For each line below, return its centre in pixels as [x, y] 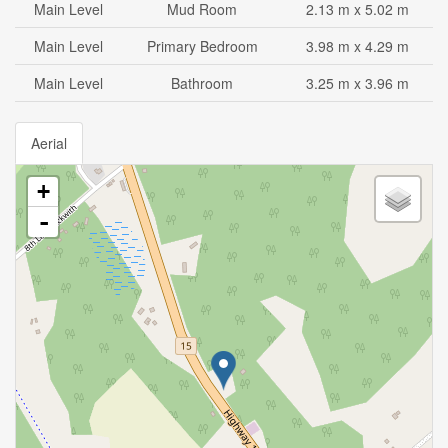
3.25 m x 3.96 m [357, 83]
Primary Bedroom [202, 46]
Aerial [49, 143]
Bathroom [202, 83]
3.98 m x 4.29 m [357, 46]
